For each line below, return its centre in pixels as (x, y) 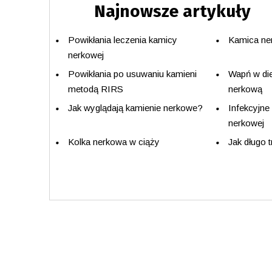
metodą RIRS (95, 89)
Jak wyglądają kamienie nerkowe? (135, 107)
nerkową (246, 89)
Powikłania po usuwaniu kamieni (132, 73)
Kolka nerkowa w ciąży (114, 141)
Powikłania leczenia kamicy (122, 39)
